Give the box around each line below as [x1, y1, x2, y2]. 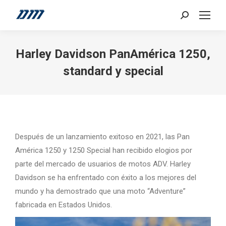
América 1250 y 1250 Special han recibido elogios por [15, 146, 192, 155]
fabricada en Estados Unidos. [15, 200, 112, 209]
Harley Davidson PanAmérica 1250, [16, 47, 210, 61]
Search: [180, 13, 205, 22]
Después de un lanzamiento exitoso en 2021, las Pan [15, 132, 190, 141]
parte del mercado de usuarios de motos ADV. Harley [15, 159, 191, 168]
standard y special [63, 64, 163, 78]
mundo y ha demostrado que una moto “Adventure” [15, 187, 186, 196]
